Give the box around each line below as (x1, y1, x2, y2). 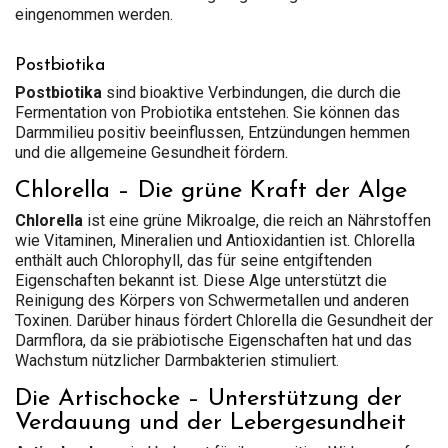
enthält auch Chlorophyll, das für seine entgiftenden (15, 251, 372, 270)
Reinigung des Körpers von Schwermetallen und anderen (15, 291, 409, 310)
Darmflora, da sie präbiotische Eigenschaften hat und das (15, 331, 412, 350)
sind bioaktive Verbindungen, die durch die (102, 83, 401, 102)
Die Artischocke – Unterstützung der (15, 387, 402, 411)
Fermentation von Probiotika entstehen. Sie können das (15, 103, 400, 122)
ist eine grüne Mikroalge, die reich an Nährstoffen (83, 211, 431, 230)
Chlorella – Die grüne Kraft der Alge (15, 179, 407, 203)
